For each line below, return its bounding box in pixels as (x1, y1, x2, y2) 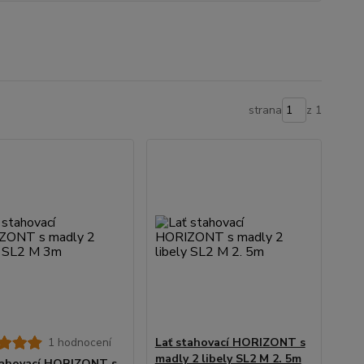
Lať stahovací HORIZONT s (154, 334, 305, 350)
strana (248, 102, 282, 118)
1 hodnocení (48, 334, 112, 350)
